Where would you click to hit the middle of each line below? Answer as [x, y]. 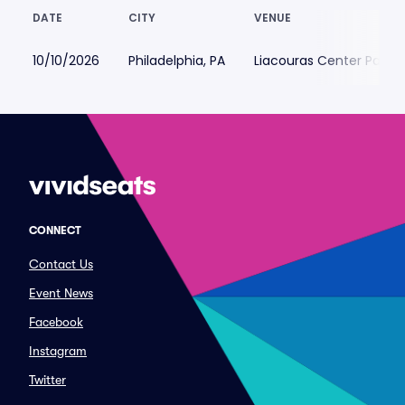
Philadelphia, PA [177, 61]
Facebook [56, 322]
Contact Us [61, 264]
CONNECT [55, 231]
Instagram [58, 351]
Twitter [47, 380]
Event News [61, 293]
